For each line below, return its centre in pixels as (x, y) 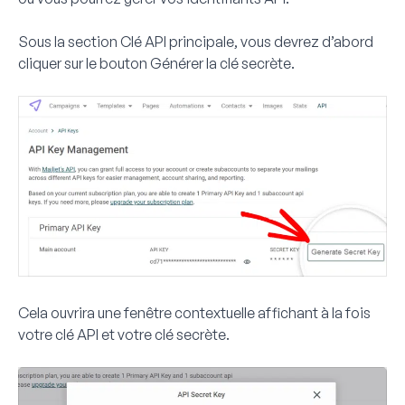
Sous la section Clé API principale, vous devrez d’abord (196, 42)
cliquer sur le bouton (84, 64)
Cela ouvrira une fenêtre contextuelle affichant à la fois (194, 312)
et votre (127, 334)
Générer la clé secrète (221, 64)
